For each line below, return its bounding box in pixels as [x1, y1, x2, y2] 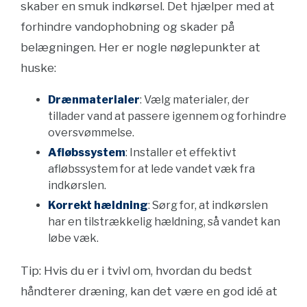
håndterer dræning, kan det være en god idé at [21, 284, 278, 298]
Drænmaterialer [48, 93, 140, 106]
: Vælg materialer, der [140, 93, 249, 106]
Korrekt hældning [48, 199, 148, 212]
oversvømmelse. [48, 126, 134, 139]
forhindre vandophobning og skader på [21, 20, 234, 34]
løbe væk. [48, 232, 99, 245]
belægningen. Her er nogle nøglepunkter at [21, 40, 260, 54]
